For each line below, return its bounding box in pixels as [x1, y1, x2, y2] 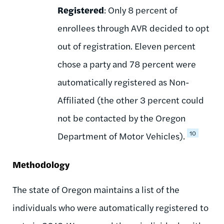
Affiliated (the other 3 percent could [57, 93, 204, 106]
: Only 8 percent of [104, 3, 177, 16]
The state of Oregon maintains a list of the [12, 182, 179, 195]
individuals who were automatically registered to [12, 200, 208, 213]
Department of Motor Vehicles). [57, 129, 185, 142]
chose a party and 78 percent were [57, 57, 196, 70]
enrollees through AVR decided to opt [57, 21, 209, 34]
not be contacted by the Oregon [57, 111, 185, 124]
